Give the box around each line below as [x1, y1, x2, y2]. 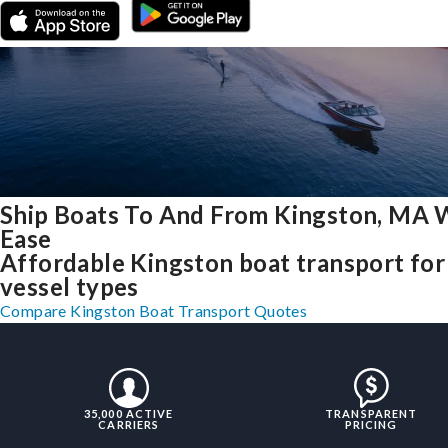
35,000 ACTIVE [84, 407, 174, 421]
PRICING [344, 418, 398, 432]
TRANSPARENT [325, 407, 418, 421]
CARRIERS [98, 418, 160, 432]
